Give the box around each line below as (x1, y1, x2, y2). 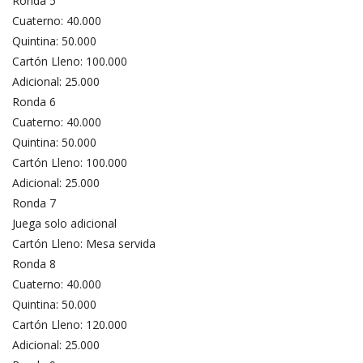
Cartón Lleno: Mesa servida (12, 235, 156, 251)
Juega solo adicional (12, 215, 117, 231)
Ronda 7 (12, 194, 56, 211)
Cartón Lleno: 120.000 (12, 316, 127, 332)
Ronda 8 (12, 255, 56, 271)
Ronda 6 (12, 93, 56, 109)
